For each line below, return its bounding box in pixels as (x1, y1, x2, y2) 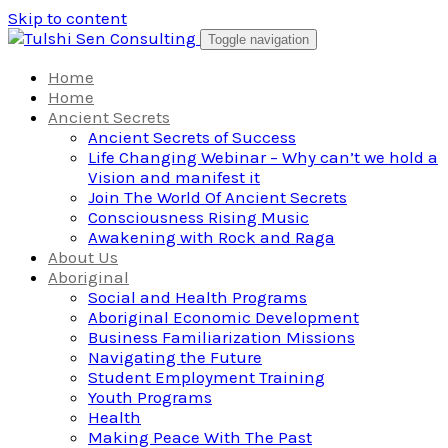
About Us (48, 247, 118, 267)
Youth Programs (88, 387, 212, 407)
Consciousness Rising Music (88, 207, 309, 227)
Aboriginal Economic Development (88, 307, 359, 327)
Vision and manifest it (88, 167, 260, 187)
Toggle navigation (208, 32, 309, 47)
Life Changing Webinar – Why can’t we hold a (88, 147, 438, 167)
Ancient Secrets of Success (88, 127, 296, 147)
